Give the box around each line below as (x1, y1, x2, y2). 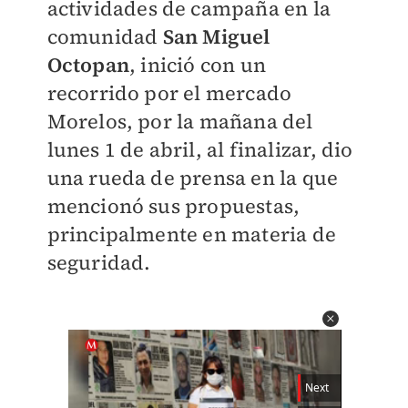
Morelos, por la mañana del (46, 107, 313, 135)
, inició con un (128, 51, 266, 78)
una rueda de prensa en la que (46, 164, 339, 191)
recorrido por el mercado (46, 79, 292, 107)
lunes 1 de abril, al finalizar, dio (46, 136, 353, 163)
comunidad (46, 23, 163, 50)
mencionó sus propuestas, (46, 192, 301, 219)
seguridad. (46, 249, 151, 276)
